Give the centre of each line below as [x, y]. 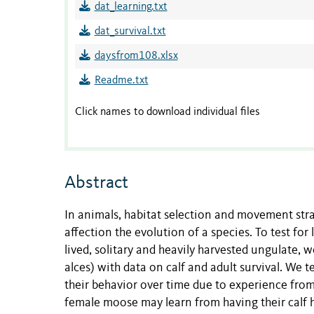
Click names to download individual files [168, 112]
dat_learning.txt [131, 7]
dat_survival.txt [130, 32]
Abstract [96, 183]
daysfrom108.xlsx [136, 56]
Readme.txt [121, 81]
